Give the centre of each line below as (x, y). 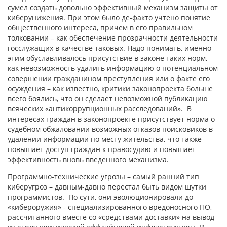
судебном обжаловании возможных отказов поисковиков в (110, 129)
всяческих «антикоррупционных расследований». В (100, 109)
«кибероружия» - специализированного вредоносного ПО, (110, 207)
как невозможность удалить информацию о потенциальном (113, 68)
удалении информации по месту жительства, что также (105, 139)
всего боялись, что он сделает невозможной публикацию (108, 99)
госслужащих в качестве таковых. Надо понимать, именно (109, 48)
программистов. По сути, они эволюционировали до (100, 197)
